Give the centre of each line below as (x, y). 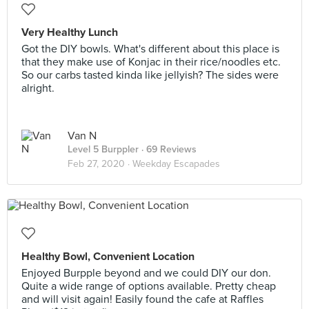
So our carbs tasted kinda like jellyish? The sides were (150, 75)
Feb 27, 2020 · (100, 164)
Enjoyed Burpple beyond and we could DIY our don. (146, 273)
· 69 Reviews (168, 149)
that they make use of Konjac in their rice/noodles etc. (151, 62)
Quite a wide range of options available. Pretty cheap (149, 286)
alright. (38, 88)
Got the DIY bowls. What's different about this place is (150, 49)
